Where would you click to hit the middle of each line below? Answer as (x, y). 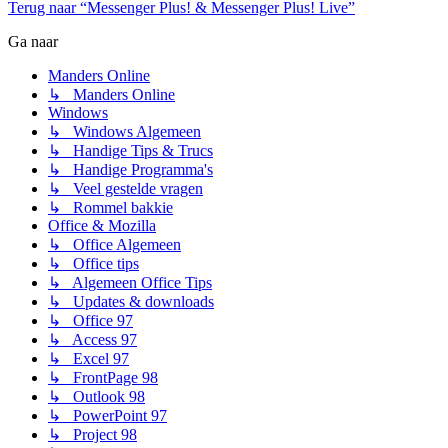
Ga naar (33, 42)
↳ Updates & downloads (131, 302)
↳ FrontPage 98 (103, 378)
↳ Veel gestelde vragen (125, 189)
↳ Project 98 (92, 435)
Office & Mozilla (102, 226)
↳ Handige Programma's (130, 170)
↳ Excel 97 (88, 359)
